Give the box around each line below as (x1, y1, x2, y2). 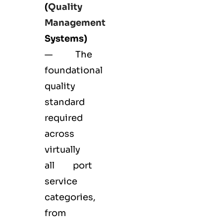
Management (45, 17, 106, 29)
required (45, 112, 83, 124)
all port (45, 160, 92, 171)
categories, (45, 192, 96, 203)
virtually (45, 144, 80, 156)
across (45, 128, 74, 140)
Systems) (45, 33, 87, 45)
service (45, 176, 77, 187)
